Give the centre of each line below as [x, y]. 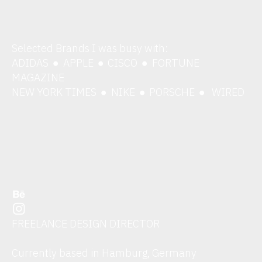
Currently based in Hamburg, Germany [104, 253]
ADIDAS [32, 63]
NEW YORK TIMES [56, 92]
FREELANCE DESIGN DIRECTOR [86, 224]
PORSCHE [172, 92]
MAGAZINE [38, 77]
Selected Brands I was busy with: [90, 48]
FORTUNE [174, 63]
